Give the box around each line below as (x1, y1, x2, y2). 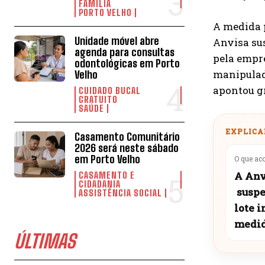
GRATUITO (79, 93, 118, 105)
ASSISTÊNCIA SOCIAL (79, 187, 163, 198)
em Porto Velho (75, 152, 141, 166)
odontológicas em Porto (75, 56, 180, 70)
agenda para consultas (75, 45, 175, 59)
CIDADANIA (79, 178, 121, 189)
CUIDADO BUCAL (79, 85, 141, 96)
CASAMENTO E (79, 169, 135, 180)
